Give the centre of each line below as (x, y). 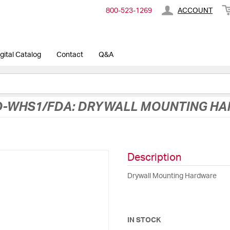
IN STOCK (144, 220)
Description (154, 158)
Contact (70, 55)
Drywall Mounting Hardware (172, 176)
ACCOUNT (195, 11)
